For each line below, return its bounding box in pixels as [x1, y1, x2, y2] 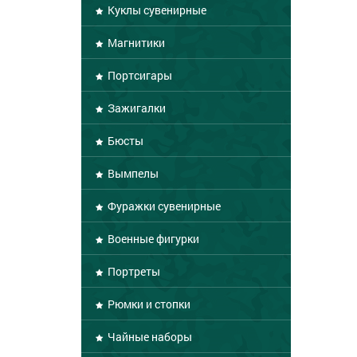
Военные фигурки [105, 231, 199, 246]
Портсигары [105, 68, 172, 83]
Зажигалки [105, 100, 166, 116]
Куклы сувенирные [105, 2, 206, 18]
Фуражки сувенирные [105, 198, 221, 214]
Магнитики [105, 35, 165, 50]
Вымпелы [105, 166, 159, 181]
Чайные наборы [105, 329, 192, 344]
